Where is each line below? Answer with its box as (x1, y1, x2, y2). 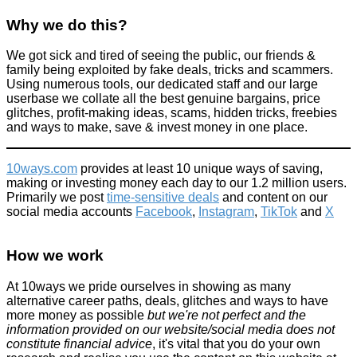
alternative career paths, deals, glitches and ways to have (6, 293, 328, 308)
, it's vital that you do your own (152, 336, 320, 351)
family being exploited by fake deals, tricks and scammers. (6, 63, 333, 77)
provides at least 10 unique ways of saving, (77, 162, 323, 176)
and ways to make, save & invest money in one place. (6, 120, 308, 135)
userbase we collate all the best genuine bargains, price (6, 92, 320, 106)
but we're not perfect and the (147, 308, 306, 322)
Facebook (135, 205, 192, 219)
